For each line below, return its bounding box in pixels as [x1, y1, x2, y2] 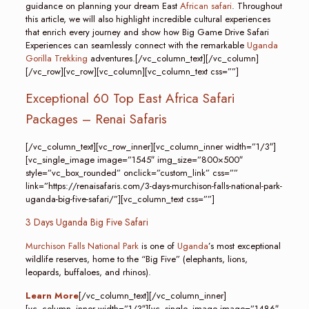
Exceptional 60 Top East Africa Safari [25, 89, 235, 108]
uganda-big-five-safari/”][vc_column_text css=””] [25, 192, 215, 206]
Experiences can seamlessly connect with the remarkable [25, 39, 247, 52]
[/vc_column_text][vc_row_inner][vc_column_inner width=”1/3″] [25, 140, 276, 153]
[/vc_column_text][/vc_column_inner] [78, 289, 226, 302]
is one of [138, 239, 177, 252]
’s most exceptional [208, 239, 281, 252]
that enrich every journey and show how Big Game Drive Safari [25, 26, 269, 39]
